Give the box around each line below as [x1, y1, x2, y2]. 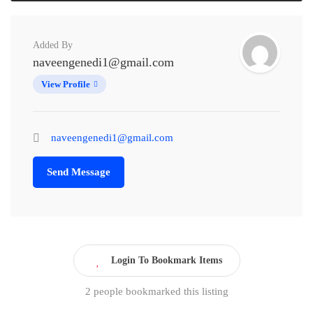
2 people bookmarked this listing [85, 286, 228, 298]
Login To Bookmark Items [110, 255, 222, 266]
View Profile [41, 79, 90, 90]
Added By [33, 40, 73, 51]
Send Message [47, 166, 110, 178]
